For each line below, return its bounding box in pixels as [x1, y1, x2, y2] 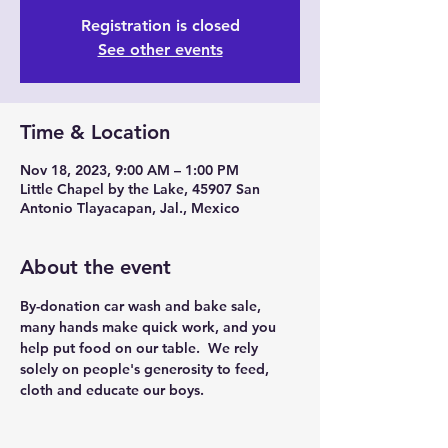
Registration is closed [80, 16, 240, 35]
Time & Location [20, 120, 170, 144]
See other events [97, 40, 223, 59]
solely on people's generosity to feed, [20, 360, 273, 378]
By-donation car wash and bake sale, [20, 297, 265, 315]
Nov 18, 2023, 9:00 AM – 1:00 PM [20, 161, 239, 179]
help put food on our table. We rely [20, 339, 262, 357]
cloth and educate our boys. [20, 381, 204, 399]
